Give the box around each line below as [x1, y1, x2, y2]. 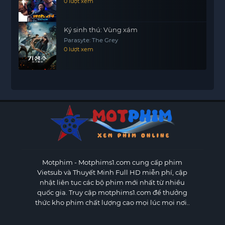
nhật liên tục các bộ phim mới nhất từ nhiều [40, 178, 185, 186]
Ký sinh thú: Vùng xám [64, 25, 138, 34]
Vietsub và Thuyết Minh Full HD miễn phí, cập [37, 168, 188, 176]
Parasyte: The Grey [64, 36, 119, 44]
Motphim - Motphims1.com [42, 158, 131, 166]
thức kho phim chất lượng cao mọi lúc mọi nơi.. [35, 198, 190, 206]
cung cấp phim [131, 158, 183, 166]
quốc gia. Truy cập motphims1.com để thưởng [37, 188, 188, 196]
